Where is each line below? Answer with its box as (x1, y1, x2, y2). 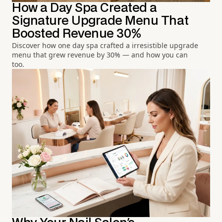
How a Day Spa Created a (12, 2, 157, 14)
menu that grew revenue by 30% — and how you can (12, 50, 188, 60)
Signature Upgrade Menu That (12, 15, 189, 27)
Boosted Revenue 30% (12, 28, 142, 40)
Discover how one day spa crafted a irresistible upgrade (12, 41, 198, 51)
